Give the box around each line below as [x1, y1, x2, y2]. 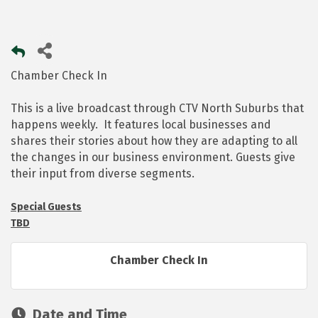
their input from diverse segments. [11, 167, 197, 181]
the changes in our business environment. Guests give [11, 150, 295, 165]
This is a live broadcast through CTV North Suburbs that [11, 102, 304, 116]
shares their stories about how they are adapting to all [11, 134, 297, 148]
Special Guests [11, 201, 82, 214]
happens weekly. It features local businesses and [11, 118, 271, 132]
